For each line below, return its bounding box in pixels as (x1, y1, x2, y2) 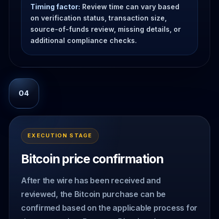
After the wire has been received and (21, 175, 161, 185)
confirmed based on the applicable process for (21, 202, 198, 213)
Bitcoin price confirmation (21, 151, 163, 166)
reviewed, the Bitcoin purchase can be (21, 189, 166, 199)
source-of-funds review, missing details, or (30, 25, 181, 33)
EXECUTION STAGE (27, 132, 92, 139)
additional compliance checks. (30, 36, 137, 44)
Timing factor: (30, 2, 80, 11)
